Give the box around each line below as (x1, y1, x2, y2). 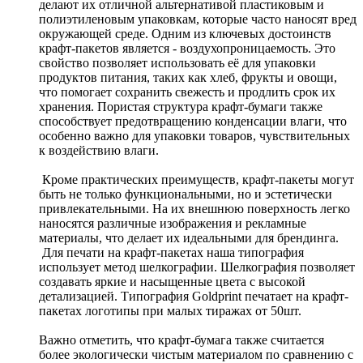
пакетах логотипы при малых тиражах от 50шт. (39, 304, 301, 318)
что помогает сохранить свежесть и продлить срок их (39, 85, 335, 100)
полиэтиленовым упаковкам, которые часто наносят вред (39, 12, 357, 27)
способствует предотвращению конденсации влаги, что (39, 114, 347, 129)
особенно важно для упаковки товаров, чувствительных (39, 129, 350, 143)
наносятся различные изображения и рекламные (39, 216, 306, 231)
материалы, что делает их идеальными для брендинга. (39, 231, 339, 246)
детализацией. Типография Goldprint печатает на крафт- (39, 289, 348, 304)
